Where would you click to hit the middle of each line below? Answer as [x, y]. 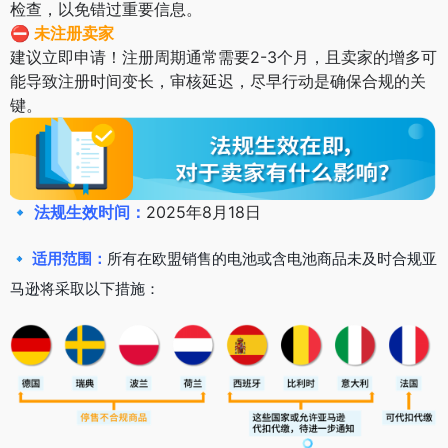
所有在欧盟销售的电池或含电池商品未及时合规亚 [272, 259]
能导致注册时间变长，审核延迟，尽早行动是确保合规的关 [218, 80]
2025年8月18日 [203, 212]
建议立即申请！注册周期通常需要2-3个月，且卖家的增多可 [223, 56]
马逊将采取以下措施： [85, 289]
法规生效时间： [90, 212]
